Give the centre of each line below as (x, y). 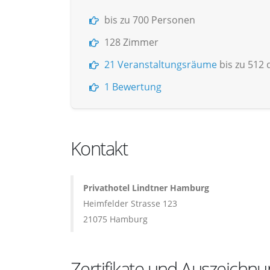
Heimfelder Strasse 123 (130, 203)
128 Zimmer (131, 42)
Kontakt (99, 148)
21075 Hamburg (115, 219)
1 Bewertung (133, 87)
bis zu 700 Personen (150, 20)
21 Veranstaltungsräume (161, 64)
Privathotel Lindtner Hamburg (146, 188)
